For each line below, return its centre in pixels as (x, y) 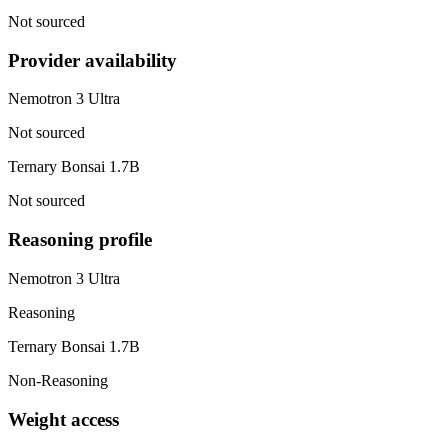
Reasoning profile (80, 240)
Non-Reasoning (58, 380)
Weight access (63, 419)
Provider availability (92, 60)
